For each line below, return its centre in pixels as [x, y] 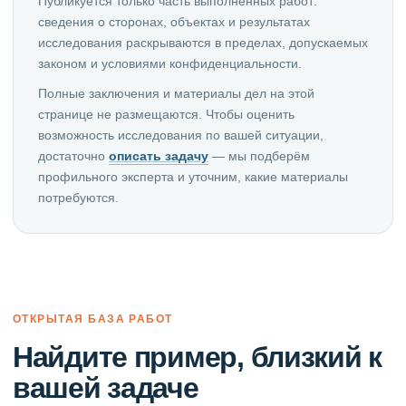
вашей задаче [106, 387]
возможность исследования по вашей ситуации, [181, 135]
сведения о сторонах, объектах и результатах [174, 21]
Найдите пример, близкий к [197, 357]
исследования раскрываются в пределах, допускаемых [203, 42]
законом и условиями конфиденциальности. [170, 63]
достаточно [73, 155]
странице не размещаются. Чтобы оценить [166, 114]
